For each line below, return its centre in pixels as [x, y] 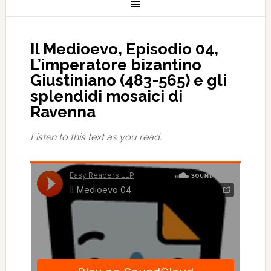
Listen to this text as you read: [96, 137]
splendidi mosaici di [106, 96]
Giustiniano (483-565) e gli [128, 80]
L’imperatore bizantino [116, 65]
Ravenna [63, 112]
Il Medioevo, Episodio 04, [124, 49]
